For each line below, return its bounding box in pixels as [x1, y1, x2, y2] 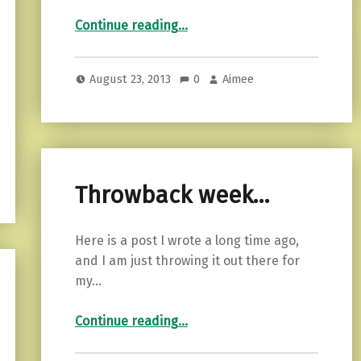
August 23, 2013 [89, 71, 175, 86]
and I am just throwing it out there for [74, 252, 300, 268]
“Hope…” [176, 7, 226, 23]
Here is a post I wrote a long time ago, [74, 232, 299, 248]
